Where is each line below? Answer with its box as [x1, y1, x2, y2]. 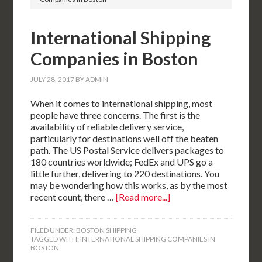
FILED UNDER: [30, 226, 77, 235]
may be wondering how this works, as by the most [30, 180, 228, 191]
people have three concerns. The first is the [30, 109, 201, 120]
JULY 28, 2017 [30, 75, 75, 84]
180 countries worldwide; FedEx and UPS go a [30, 156, 213, 167]
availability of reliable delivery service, [30, 121, 184, 132]
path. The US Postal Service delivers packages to [30, 144, 225, 156]
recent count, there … [30, 191, 116, 202]
